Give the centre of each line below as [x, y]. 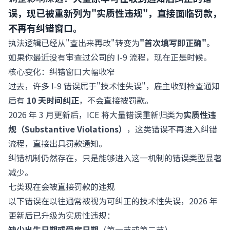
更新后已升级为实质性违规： [62, 215]
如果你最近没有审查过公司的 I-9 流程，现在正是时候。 [110, 57]
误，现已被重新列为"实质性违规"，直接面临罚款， [115, 13]
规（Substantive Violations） [68, 129]
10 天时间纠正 [53, 100]
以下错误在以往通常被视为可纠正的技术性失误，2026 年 [113, 201]
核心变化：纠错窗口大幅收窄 [62, 71]
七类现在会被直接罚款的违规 [62, 186]
